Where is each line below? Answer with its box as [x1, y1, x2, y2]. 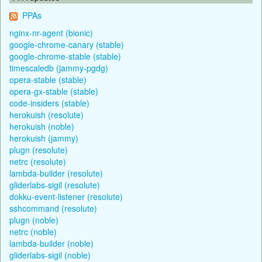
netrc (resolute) [9, 155, 66, 167]
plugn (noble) [9, 213, 58, 226]
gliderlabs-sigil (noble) [9, 249, 91, 261]
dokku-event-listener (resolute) [9, 190, 123, 202]
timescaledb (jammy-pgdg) [9, 61, 108, 74]
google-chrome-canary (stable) [9, 38, 124, 50]
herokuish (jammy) [9, 132, 78, 144]
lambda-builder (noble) [9, 237, 94, 249]
